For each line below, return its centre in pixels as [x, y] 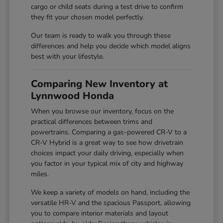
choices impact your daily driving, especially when [108, 153]
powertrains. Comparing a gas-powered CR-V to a [109, 132]
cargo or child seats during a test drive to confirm [107, 6]
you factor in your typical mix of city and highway [107, 163]
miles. [40, 174]
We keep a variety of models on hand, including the [111, 192]
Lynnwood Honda [73, 96]
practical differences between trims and [92, 121]
